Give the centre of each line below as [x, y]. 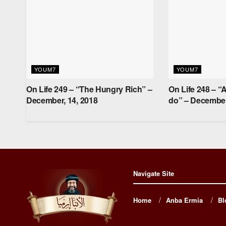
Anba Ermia [185, 200]
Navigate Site [153, 174]
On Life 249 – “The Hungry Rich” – [89, 89]
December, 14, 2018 [62, 100]
